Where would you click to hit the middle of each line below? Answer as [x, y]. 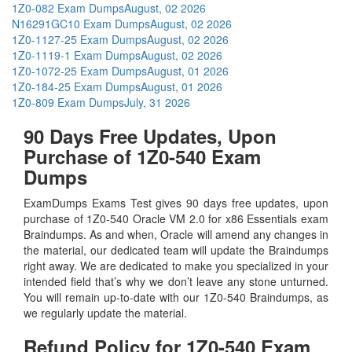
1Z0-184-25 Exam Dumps [76, 86]
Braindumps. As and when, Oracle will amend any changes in [176, 234]
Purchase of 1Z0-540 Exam [142, 156]
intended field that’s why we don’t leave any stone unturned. [176, 281]
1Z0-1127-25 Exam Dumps [79, 39]
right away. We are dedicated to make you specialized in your [176, 265]
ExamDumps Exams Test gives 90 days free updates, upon [176, 202]
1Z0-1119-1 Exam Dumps [76, 55]
